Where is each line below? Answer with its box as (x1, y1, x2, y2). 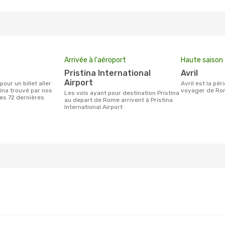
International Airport (64, 103, 123, 110)
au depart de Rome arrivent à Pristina (64, 96, 173, 103)
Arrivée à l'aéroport (64, 56, 126, 64)
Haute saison (181, 56, 223, 64)
